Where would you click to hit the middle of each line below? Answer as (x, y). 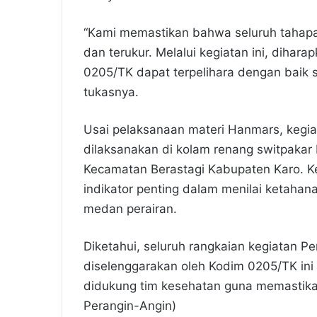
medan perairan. (130, 209)
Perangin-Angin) (130, 306)
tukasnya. (111, 92)
